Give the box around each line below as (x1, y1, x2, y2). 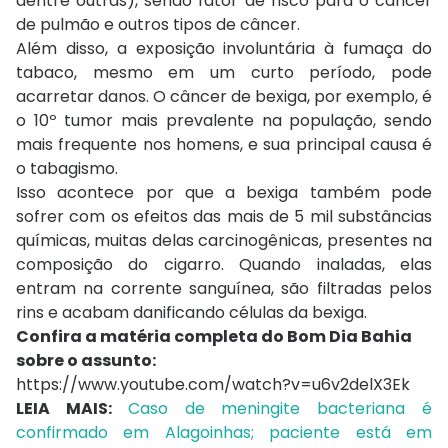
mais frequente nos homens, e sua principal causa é (16, 132, 432, 156)
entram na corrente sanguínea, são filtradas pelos (16, 276, 432, 300)
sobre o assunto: (16, 348, 156, 372)
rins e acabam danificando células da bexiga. (16, 300, 367, 324)
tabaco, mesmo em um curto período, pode (16, 60, 432, 84)
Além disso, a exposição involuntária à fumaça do (16, 36, 432, 60)
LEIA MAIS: (16, 396, 128, 420)
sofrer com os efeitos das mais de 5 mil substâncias (16, 204, 432, 228)
